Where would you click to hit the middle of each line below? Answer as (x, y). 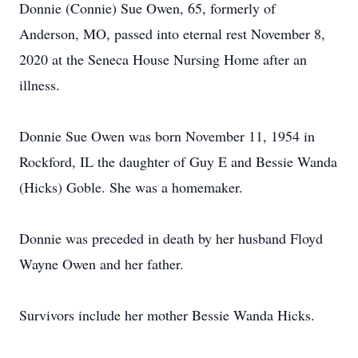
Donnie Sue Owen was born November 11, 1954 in (167, 136)
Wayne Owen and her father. (101, 264)
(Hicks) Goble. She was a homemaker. (131, 187)
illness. (40, 85)
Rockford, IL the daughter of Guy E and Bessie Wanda (178, 161)
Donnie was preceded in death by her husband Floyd (171, 238)
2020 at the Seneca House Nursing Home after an (163, 59)
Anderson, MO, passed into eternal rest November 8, (172, 34)
